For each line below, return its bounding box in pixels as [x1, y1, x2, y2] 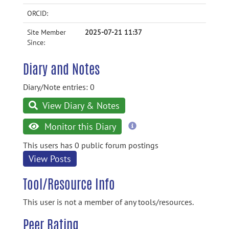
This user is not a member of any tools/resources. [23, 197, 194, 207]
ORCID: [27, 9, 48, 18]
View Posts [29, 153, 71, 165]
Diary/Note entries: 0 [23, 82, 95, 92]
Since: [27, 38, 45, 47]
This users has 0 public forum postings [23, 140, 158, 150]
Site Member [27, 28, 66, 37]
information [135, 130, 177, 140]
